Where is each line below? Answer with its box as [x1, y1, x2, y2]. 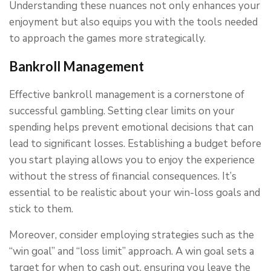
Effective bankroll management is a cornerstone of [9, 88, 244, 102]
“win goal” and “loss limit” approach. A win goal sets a [9, 244, 254, 259]
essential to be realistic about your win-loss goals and [9, 186, 260, 200]
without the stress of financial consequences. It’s [9, 169, 237, 184]
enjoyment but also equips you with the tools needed [9, 15, 258, 30]
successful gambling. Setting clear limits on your [9, 104, 235, 119]
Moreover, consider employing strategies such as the [9, 228, 254, 243]
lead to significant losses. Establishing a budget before [9, 137, 261, 151]
